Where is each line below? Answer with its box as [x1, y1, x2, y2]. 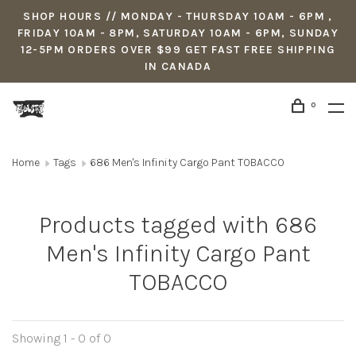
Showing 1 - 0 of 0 [12, 331, 111, 346]
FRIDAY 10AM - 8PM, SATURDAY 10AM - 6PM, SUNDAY [17, 26, 339, 40]
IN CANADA [144, 60, 212, 73]
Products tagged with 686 [39, 211, 317, 239]
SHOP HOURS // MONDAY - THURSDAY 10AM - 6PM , [23, 10, 333, 23]
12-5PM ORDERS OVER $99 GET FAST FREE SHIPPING [20, 43, 336, 56]
